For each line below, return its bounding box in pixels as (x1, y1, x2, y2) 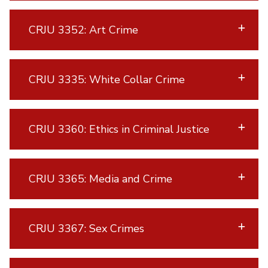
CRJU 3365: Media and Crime (28, 171, 174, 186)
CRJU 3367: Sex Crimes (28, 221, 146, 236)
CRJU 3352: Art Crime (28, 22, 140, 37)
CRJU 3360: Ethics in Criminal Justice (28, 121, 211, 136)
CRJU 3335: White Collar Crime (28, 72, 187, 87)
